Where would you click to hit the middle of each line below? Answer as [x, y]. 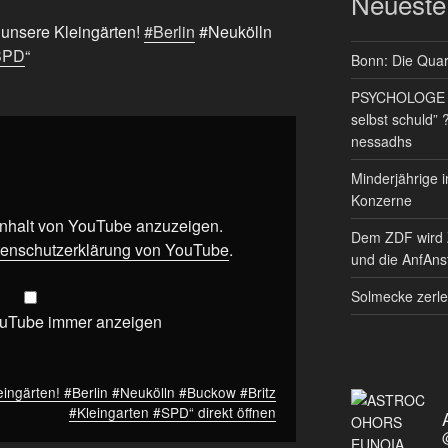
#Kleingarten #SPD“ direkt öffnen [172, 411]
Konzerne [381, 200]
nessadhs [381, 141]
